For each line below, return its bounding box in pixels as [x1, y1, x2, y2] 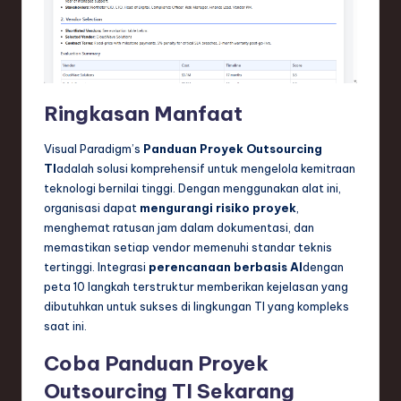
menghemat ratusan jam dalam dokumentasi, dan [44, 220, 314, 235]
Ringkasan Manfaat [44, 101, 243, 127]
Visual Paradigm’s [44, 141, 143, 157]
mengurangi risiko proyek [140, 200, 296, 216]
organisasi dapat [44, 200, 140, 216]
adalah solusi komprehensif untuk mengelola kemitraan [56, 161, 355, 176]
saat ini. [44, 319, 87, 334]
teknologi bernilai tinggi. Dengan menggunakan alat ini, [44, 181, 341, 196]
